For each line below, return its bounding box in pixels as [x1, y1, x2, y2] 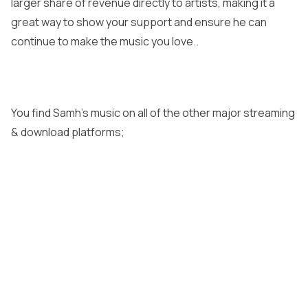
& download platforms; [11, 124, 124, 140]
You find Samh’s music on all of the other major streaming [11, 104, 295, 120]
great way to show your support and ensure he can [11, 14, 267, 30]
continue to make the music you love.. [11, 33, 199, 49]
